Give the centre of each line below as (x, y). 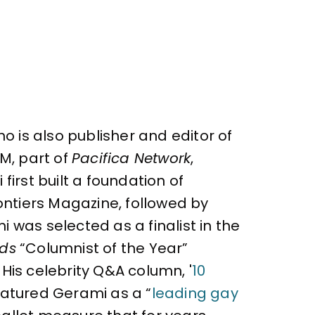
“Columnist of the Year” (102, 248)
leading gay (195, 293)
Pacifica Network (131, 158)
